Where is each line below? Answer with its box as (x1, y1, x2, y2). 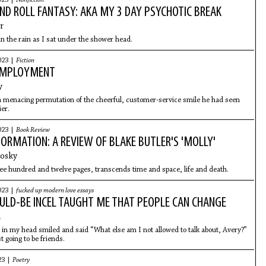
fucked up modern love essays (15, 187, 94, 194)
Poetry (12, 256, 30, 264)
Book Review (15, 126, 50, 134)
